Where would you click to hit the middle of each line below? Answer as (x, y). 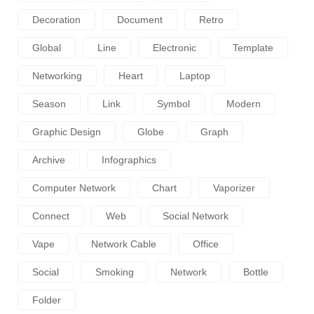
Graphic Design (67, 132)
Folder (47, 300)
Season (49, 104)
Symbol (173, 104)
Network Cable (124, 244)
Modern (244, 104)
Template (253, 48)
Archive (49, 160)
